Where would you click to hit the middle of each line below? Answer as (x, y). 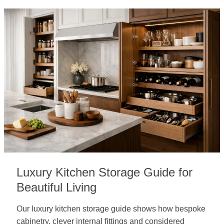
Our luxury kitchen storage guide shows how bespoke (111, 209)
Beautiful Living (56, 187)
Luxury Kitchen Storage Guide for (104, 172)
